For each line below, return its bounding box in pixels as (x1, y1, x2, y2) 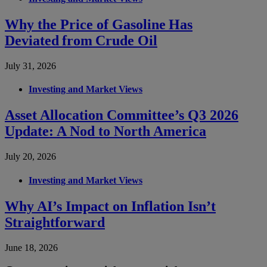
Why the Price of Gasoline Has (5, 16, 193, 32)
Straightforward (5, 214, 105, 230)
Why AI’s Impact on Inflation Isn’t (5, 198, 216, 214)
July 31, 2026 (5, 60, 56, 71)
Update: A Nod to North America (5, 123, 206, 139)
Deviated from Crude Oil (5, 32, 157, 48)
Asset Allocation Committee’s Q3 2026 (5, 107, 238, 123)
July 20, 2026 (5, 151, 56, 162)
